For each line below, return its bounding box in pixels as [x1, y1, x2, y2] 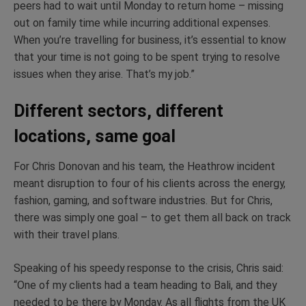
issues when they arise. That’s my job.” [14, 67, 195, 81]
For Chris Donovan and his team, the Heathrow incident [14, 160, 275, 173]
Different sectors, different [14, 101, 223, 122]
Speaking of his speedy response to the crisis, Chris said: [14, 261, 283, 275]
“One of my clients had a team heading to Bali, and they [14, 278, 277, 292]
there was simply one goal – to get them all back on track [14, 211, 291, 225]
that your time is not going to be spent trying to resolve [14, 50, 280, 64]
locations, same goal [14, 126, 176, 147]
